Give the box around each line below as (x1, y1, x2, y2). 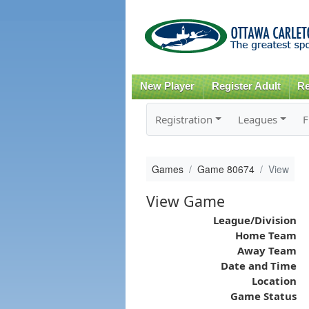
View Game (146, 190, 225, 211)
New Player (139, 81, 195, 92)
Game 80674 (197, 161, 255, 176)
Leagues (237, 112, 277, 126)
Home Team (235, 228, 297, 242)
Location (251, 273, 297, 288)
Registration (154, 112, 212, 126)
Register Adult (211, 81, 281, 92)
